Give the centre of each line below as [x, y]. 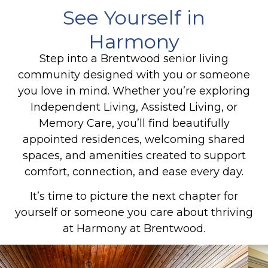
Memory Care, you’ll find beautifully [134, 123]
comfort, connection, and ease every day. [134, 171]
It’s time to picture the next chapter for [134, 197]
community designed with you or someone [134, 74]
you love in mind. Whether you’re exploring [134, 91]
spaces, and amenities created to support [134, 155]
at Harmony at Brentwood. [134, 229]
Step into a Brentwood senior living [134, 58]
